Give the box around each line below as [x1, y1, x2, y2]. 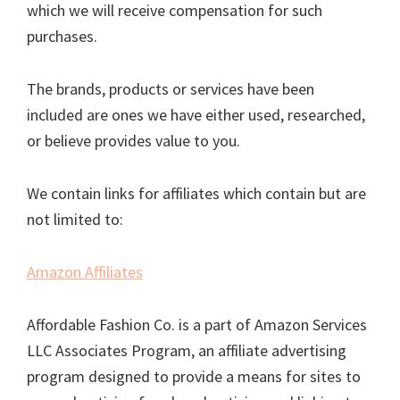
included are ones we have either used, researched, [27, 104, 365, 125]
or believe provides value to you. [27, 130, 244, 151]
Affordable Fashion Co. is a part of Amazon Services [27, 314, 367, 335]
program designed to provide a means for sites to [27, 366, 361, 387]
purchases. [27, 26, 101, 46]
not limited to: [27, 209, 127, 229]
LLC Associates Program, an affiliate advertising [27, 340, 346, 361]
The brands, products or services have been [27, 79, 314, 99]
